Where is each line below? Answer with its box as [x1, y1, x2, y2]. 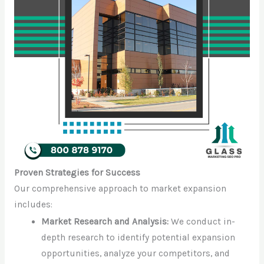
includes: [14, 199, 52, 210]
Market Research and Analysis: [41, 216, 169, 227]
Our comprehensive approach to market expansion [14, 183, 226, 194]
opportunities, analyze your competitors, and [41, 247, 230, 259]
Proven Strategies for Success [14, 167, 140, 179]
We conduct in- [169, 216, 236, 227]
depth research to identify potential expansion [41, 232, 236, 243]
